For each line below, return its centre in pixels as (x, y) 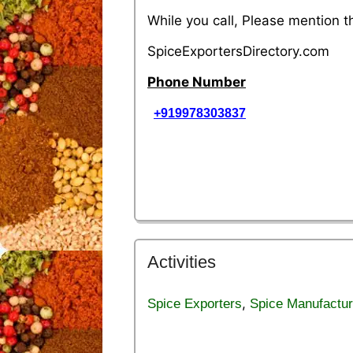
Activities (182, 262)
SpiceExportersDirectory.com (238, 51)
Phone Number (197, 82)
